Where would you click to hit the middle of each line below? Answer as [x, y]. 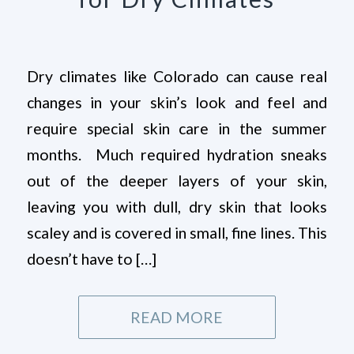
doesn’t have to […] [91, 258]
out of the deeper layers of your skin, [177, 180]
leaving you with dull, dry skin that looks [177, 206]
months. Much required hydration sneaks [177, 154]
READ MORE [177, 317]
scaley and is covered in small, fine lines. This [177, 232]
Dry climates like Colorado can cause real [177, 76]
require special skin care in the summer [177, 128]
